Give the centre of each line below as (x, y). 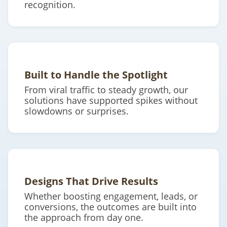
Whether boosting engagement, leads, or (111, 196)
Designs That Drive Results (91, 181)
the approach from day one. (84, 218)
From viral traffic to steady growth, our (106, 90)
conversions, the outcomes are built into (110, 207)
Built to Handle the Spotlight (96, 75)
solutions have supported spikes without (111, 101)
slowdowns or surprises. (77, 111)
